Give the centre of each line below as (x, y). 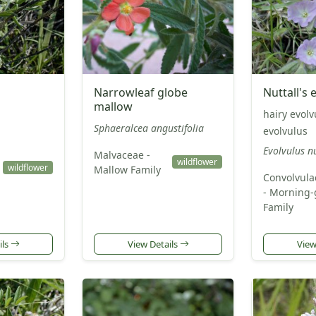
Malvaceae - (122, 154)
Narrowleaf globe (141, 92)
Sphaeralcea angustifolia (149, 128)
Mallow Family (127, 169)
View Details (153, 244)
